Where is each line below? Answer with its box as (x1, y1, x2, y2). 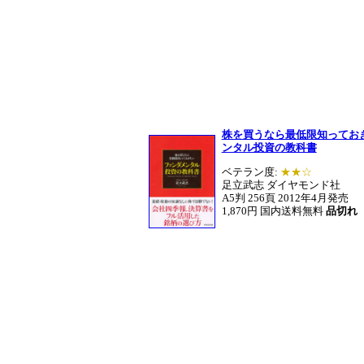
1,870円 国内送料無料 (221, 204, 326, 217)
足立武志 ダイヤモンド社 (221, 178, 340, 191)
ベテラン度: (221, 165, 280, 178)
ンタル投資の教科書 (221, 141, 317, 154)
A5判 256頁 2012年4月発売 (221, 191, 349, 204)
